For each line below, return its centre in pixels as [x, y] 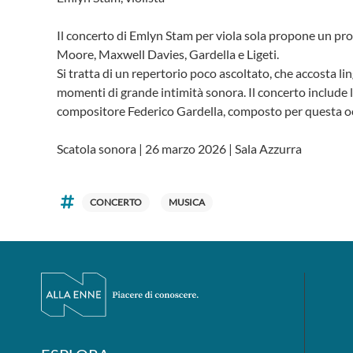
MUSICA [187, 202]
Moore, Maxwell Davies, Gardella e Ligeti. [168, 54]
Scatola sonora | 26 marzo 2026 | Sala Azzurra [179, 149]
